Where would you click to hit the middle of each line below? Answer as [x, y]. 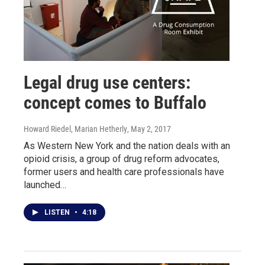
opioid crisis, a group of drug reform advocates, [122, 159]
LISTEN [58, 213]
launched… [45, 185]
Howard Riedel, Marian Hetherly [75, 129]
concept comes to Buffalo [115, 103]
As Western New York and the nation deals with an [127, 146]
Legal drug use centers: [107, 83]
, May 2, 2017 [149, 129]
